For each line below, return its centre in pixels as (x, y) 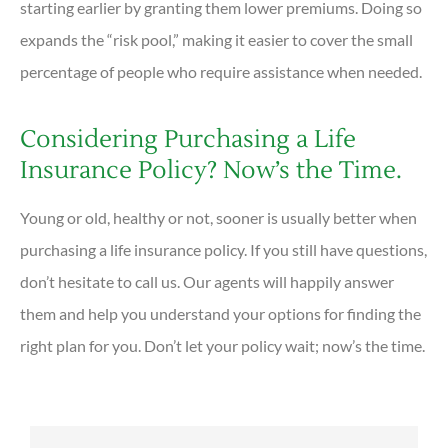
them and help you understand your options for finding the (220, 313)
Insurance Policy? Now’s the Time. (211, 170)
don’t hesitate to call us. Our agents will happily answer (207, 281)
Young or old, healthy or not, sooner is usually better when (218, 217)
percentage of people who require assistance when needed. (222, 71)
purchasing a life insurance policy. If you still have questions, (223, 249)
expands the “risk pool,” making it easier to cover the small (216, 39)
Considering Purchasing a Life (188, 139)
